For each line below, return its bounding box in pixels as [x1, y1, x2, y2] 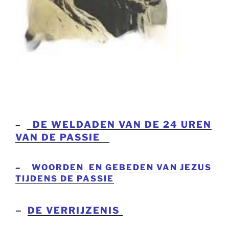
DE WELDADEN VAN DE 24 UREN [27, 119, 212, 130]
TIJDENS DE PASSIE [15, 174, 114, 184]
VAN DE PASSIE [15, 132, 109, 143]
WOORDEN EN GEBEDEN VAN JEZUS [32, 163, 212, 173]
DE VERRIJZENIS [28, 205, 123, 216]
